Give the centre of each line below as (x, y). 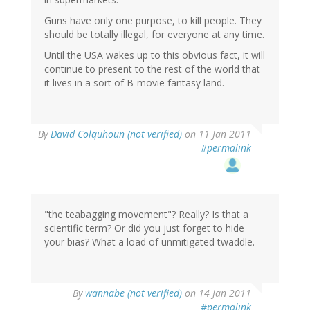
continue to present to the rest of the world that (152, 69)
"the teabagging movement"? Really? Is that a (146, 215)
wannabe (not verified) (134, 293)
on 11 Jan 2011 (217, 134)
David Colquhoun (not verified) (116, 134)
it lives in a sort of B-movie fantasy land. (134, 83)
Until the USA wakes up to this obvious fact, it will (155, 55)
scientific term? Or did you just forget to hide (144, 228)
